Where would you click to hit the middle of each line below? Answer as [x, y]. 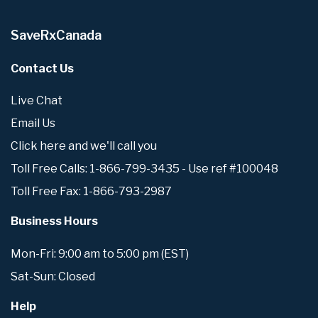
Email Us [33, 124]
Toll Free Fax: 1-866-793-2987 [91, 192]
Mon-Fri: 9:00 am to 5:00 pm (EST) [100, 253]
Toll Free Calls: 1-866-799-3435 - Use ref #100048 [144, 169]
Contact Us [42, 68]
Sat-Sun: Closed [53, 276]
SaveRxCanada [56, 35]
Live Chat [37, 101]
